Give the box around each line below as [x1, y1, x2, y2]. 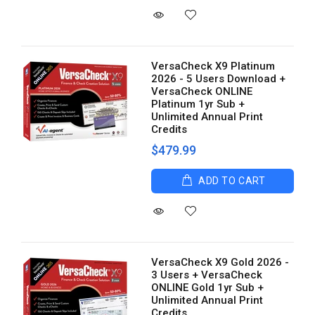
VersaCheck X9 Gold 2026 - [151, 256, 290, 269]
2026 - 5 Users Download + [151, 72, 286, 85]
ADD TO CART [198, 175, 266, 186]
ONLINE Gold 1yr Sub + [151, 281, 264, 294]
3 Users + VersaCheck [151, 269, 263, 281]
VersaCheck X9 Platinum [151, 60, 276, 72]
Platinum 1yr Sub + [151, 98, 245, 110]
